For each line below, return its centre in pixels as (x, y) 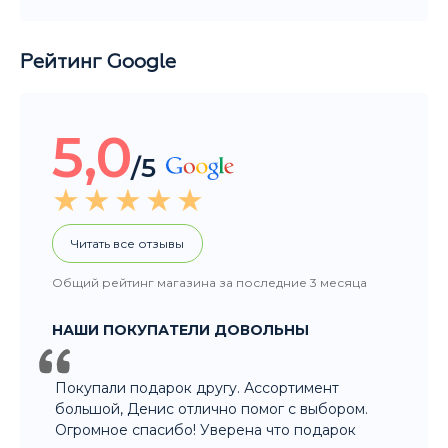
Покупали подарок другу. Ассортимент (197, 388)
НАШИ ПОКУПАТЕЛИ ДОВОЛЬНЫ (180, 330)
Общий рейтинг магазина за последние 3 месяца (209, 283)
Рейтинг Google (98, 61)
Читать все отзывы (127, 244)
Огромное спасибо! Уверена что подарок (205, 430)
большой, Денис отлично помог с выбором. (211, 409)
